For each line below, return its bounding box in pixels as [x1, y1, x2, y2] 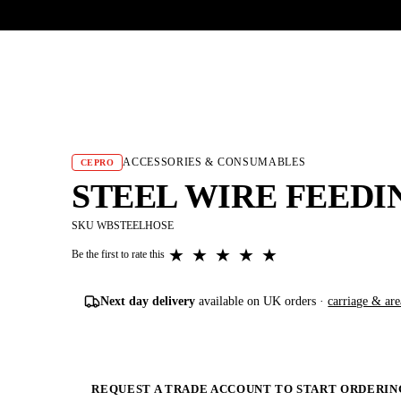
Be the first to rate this [72, 248, 165, 261]
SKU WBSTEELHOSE [72, 219, 174, 233]
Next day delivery [100, 294, 196, 308]
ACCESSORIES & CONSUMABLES [123, 157, 306, 168]
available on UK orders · [195, 294, 328, 308]
